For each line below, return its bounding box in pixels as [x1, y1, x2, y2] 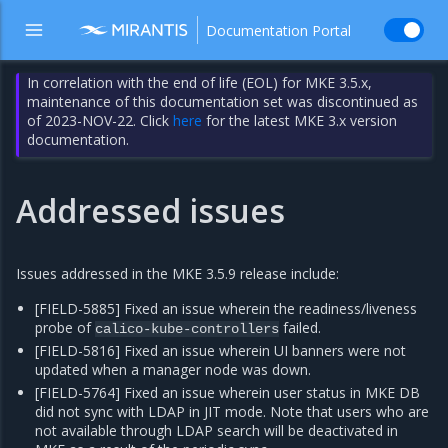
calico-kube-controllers [95, 321, 280, 337]
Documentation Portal [206, 20, 351, 40]
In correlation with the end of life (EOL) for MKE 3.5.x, [27, 73, 373, 92]
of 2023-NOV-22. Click [27, 111, 174, 130]
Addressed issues [16, 189, 285, 232]
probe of [35, 318, 96, 337]
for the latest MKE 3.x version [202, 111, 398, 130]
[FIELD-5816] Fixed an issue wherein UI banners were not [35, 341, 407, 360]
